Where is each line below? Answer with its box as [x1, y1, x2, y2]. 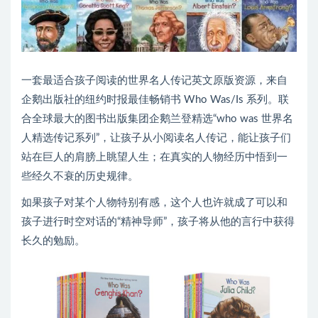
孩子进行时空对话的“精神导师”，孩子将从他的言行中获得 [21, 216, 295, 227]
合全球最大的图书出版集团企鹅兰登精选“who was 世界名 [21, 113, 293, 124]
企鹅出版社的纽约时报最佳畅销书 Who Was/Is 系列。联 [21, 94, 289, 105]
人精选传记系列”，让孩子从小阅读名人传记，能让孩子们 [21, 132, 291, 143]
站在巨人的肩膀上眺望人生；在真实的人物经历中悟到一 [21, 151, 287, 163]
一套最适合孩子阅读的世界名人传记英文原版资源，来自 [21, 75, 287, 86]
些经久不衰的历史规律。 [21, 170, 138, 182]
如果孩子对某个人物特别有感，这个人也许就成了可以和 [21, 197, 287, 208]
